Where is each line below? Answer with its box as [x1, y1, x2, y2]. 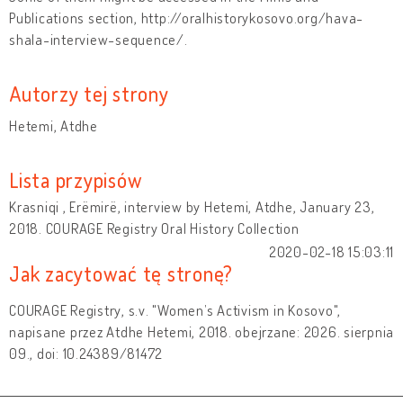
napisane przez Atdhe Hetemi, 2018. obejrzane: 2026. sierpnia [9, 322, 394, 341]
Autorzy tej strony [9, 79, 169, 106]
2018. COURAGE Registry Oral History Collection [9, 219, 300, 237]
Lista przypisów [9, 166, 143, 193]
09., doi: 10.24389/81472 [9, 344, 163, 363]
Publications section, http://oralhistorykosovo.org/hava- [9, 8, 363, 27]
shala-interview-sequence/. [9, 30, 188, 49]
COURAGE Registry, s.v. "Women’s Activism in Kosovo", [9, 300, 341, 319]
